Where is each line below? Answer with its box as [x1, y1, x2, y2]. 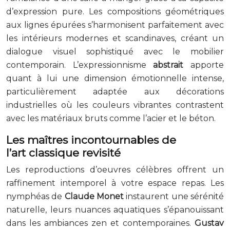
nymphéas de [6, 191, 65, 201]
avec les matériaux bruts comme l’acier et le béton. [6, 113, 216, 123]
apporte [183, 60, 224, 70]
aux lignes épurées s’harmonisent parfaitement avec [6, 20, 224, 30]
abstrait [153, 60, 184, 70]
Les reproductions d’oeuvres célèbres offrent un [6, 164, 224, 175]
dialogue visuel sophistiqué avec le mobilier [6, 46, 224, 56]
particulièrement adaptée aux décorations [6, 86, 224, 97]
